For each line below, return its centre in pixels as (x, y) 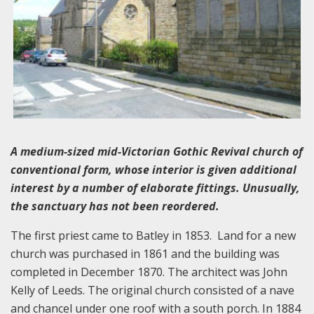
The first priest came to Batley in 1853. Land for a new (153, 236)
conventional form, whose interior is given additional (153, 170)
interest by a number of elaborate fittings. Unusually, (155, 188)
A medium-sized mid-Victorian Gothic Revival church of (157, 152)
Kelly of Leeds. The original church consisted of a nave (152, 291)
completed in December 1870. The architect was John (149, 272)
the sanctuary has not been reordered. (115, 206)
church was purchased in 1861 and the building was (145, 254)
